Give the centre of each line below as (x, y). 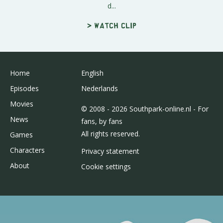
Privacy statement (110, 151)
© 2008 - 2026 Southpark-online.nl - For (145, 109)
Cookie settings (106, 167)
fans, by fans (102, 121)
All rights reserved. (110, 134)
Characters (27, 150)
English (92, 73)
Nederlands (99, 89)
